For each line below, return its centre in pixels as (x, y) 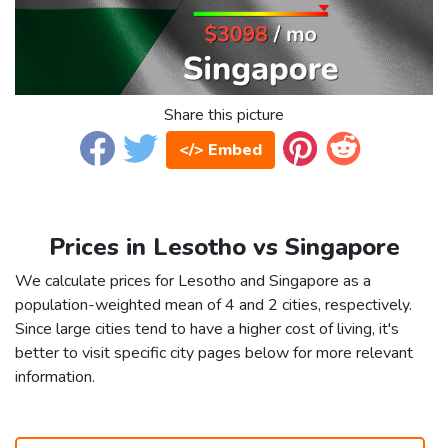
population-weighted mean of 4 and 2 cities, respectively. (213, 305)
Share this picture (224, 115)
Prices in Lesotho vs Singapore (224, 247)
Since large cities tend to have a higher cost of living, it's (207, 329)
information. (55, 377)
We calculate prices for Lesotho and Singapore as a (193, 281)
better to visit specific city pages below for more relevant (214, 353)
